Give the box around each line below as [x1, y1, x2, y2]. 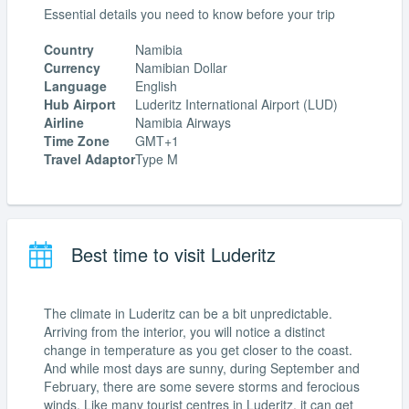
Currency [44, 58, 100, 78]
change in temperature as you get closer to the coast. [44, 340, 352, 359]
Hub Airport [44, 95, 116, 114]
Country [44, 40, 94, 59]
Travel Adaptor [44, 150, 135, 169]
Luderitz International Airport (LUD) [135, 95, 338, 114]
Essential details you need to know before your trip [44, 4, 335, 23]
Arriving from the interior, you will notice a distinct [44, 321, 325, 341]
